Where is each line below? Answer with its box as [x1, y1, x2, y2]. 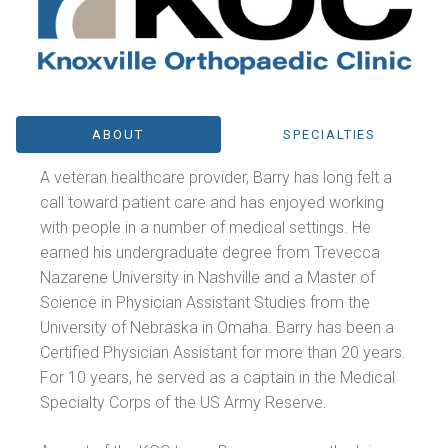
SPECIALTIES [282, 126, 377, 142]
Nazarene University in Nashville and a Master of [40, 267, 376, 287]
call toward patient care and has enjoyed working [40, 192, 385, 212]
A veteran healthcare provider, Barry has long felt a [40, 167, 393, 187]
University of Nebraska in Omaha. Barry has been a [40, 317, 395, 337]
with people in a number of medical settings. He [40, 217, 372, 237]
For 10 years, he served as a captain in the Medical [40, 367, 396, 387]
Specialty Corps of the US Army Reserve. [40, 392, 328, 412]
